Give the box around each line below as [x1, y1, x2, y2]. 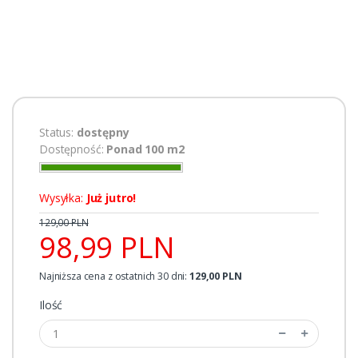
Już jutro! [86, 189, 137, 205]
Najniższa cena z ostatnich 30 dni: [39, 268, 189, 283]
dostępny [76, 124, 129, 140]
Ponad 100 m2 [106, 141, 185, 157]
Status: [39, 124, 77, 140]
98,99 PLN [39, 227, 175, 267]
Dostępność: [39, 141, 107, 157]
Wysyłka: [39, 189, 86, 205]
